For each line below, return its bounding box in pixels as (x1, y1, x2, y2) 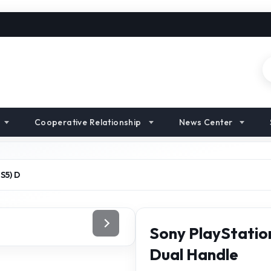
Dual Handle (149, 244, 238, 264)
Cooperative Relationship (34, 117, 142, 128)
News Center (178, 117, 233, 128)
